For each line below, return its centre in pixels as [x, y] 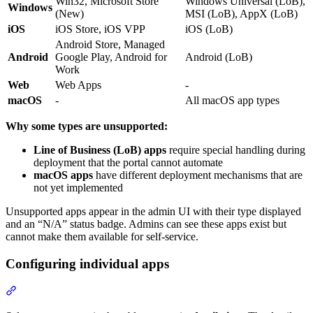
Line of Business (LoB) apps [100, 150]
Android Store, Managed [110, 45]
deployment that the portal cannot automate [128, 163]
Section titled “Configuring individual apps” [113, 290]
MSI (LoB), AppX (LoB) [241, 14]
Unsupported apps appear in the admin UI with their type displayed [153, 212]
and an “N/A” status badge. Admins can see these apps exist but [146, 224]
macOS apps [63, 175]
